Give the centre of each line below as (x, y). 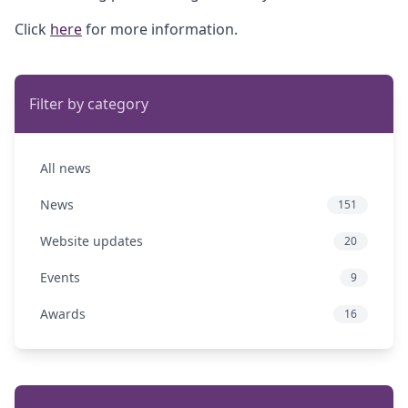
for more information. (160, 30)
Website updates (92, 241)
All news (66, 168)
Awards (63, 314)
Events (60, 278)
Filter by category (89, 104)
